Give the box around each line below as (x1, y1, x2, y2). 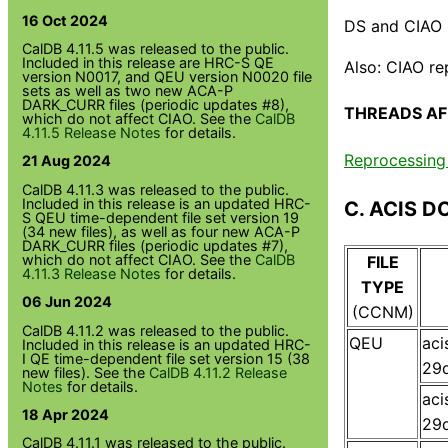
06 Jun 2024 (22, 293, 113, 311)
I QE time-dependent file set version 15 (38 (22, 349, 311, 367)
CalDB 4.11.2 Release (149, 363, 288, 381)
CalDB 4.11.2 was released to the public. (22, 321, 290, 339)
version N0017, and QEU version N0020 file (22, 67, 313, 85)
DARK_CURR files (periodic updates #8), (22, 95, 290, 113)
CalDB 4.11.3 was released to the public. (22, 180, 290, 198)
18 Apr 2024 (22, 405, 110, 423)
